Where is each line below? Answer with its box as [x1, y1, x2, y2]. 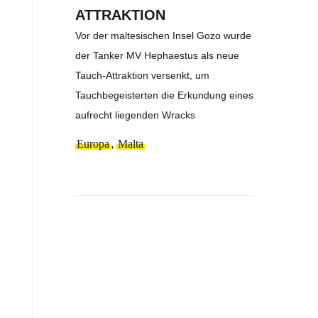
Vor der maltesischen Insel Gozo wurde [75, 29, 252, 41]
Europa [77, 137, 110, 150]
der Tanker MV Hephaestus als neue [75, 49, 240, 61]
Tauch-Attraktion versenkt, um [75, 69, 210, 81]
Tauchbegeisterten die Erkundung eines [75, 89, 254, 101]
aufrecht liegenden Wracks [75, 109, 196, 121]
